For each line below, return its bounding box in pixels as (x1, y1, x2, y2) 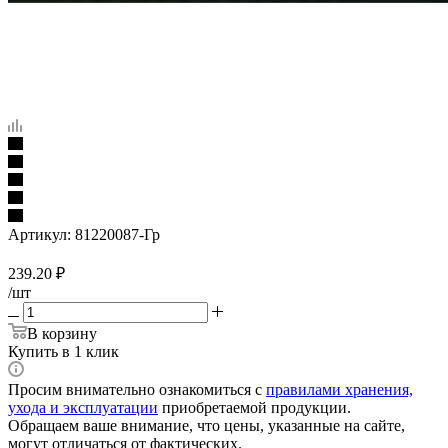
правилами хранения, (266, 380, 413, 398)
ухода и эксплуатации (8, 398, 158, 416)
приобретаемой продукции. (158, 398, 351, 416)
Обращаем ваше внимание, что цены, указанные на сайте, (8, 416, 405, 434)
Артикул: (8, 225, 71, 243)
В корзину (27, 324, 97, 342)
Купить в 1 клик (8, 342, 119, 360)
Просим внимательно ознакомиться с (8, 380, 266, 398)
